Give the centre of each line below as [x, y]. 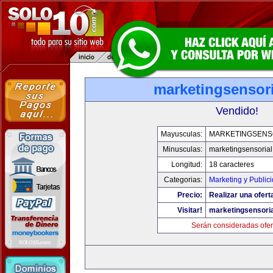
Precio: [190, 195]
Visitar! [190, 210]
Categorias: [183, 180]
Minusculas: [183, 149]
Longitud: [187, 165]
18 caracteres [232, 165]
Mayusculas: [182, 134]
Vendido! [237, 111]
